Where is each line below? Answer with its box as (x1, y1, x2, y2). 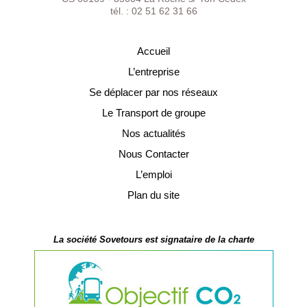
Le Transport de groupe (101, 107, 206, 119)
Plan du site (127, 189, 180, 201)
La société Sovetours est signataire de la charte (53, 234, 254, 245)
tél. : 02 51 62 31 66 (110, 5, 197, 17)
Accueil (137, 45, 170, 58)
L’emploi (135, 169, 172, 181)
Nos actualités (121, 127, 186, 140)
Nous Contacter (118, 148, 189, 160)
